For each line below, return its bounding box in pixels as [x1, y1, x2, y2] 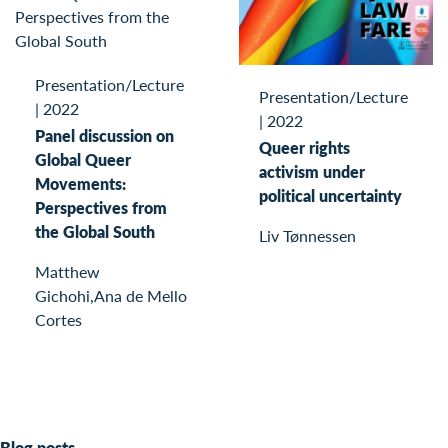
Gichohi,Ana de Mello [35, 283, 187, 307]
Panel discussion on [35, 123, 174, 147]
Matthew [35, 259, 100, 283]
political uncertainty [259, 184, 402, 208]
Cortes [35, 307, 82, 331]
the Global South [35, 219, 155, 243]
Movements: [35, 171, 126, 195]
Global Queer [35, 147, 131, 171]
